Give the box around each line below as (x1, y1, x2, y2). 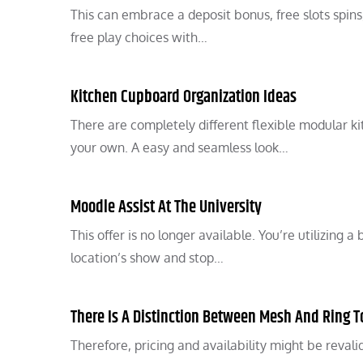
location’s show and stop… (70, 250, 224, 266)
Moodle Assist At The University (70, 194, 262, 220)
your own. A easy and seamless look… (70, 139, 288, 156)
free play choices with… (70, 29, 207, 45)
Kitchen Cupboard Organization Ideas (70, 84, 297, 110)
